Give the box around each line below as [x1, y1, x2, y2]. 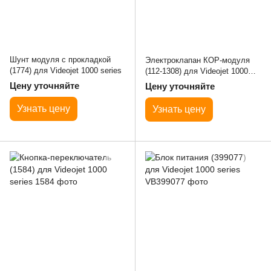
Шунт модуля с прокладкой [10, 54, 111, 64]
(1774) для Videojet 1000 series [10, 65, 122, 75]
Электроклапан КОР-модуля [145, 55, 250, 65]
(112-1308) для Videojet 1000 [145, 66, 248, 76]
